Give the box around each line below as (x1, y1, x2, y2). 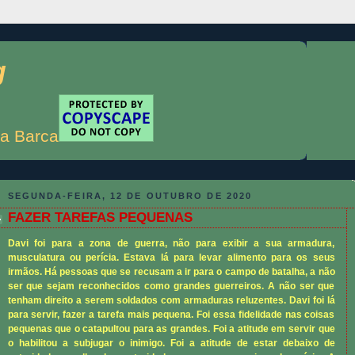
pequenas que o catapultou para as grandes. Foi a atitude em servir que (7, 323, 335, 334)
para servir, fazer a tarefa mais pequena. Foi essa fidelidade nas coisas (7, 308, 335, 320)
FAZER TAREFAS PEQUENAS (7, 209, 193, 225)
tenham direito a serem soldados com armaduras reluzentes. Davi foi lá (7, 294, 335, 306)
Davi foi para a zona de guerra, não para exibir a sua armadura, (7, 237, 335, 249)
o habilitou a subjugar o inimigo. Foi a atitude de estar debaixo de (7, 337, 335, 349)
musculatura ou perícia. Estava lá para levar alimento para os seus (7, 251, 335, 263)
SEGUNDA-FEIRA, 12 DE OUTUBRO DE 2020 (7, 191, 253, 200)
